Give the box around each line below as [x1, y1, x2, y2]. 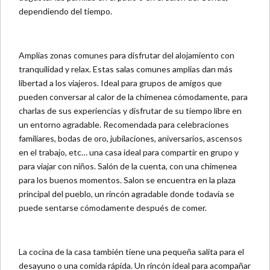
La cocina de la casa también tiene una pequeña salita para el [19, 246, 244, 257]
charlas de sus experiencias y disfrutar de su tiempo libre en [19, 105, 242, 116]
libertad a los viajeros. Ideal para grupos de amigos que [19, 78, 222, 89]
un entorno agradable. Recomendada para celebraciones [19, 119, 229, 130]
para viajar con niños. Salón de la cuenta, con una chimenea [19, 161, 237, 172]
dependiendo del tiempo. [19, 6, 112, 17]
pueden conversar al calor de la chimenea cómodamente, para [19, 92, 248, 102]
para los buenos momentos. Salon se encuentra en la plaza [19, 175, 236, 186]
